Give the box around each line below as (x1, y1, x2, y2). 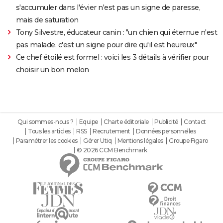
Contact (184, 118, 206, 126)
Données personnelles (136, 127, 196, 135)
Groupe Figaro (169, 137, 208, 145)
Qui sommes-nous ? (17, 118, 73, 126)
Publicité (154, 118, 178, 126)
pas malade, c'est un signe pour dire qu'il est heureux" (15, 40, 197, 50)
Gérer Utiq (83, 137, 111, 145)
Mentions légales (117, 137, 163, 145)
